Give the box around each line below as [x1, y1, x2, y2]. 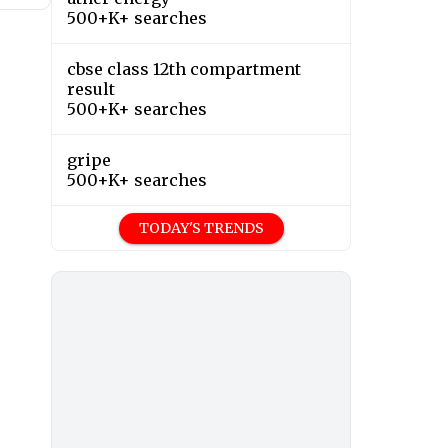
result [67, 79, 115, 100]
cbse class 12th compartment [67, 59, 301, 80]
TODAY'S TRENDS [138, 219, 264, 238]
